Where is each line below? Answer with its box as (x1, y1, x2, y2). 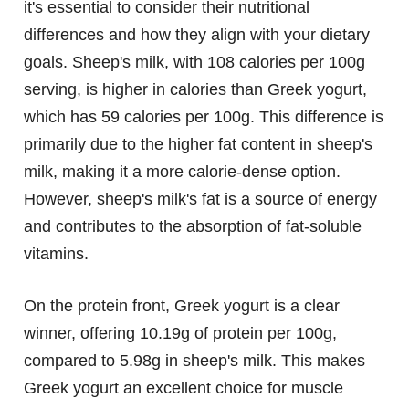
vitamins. (24, 244, 89, 263)
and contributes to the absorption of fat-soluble (24, 216, 362, 236)
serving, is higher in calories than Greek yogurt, (24, 79, 367, 99)
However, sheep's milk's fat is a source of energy (24, 189, 377, 208)
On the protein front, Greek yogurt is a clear (24, 296, 340, 315)
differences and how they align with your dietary (24, 25, 370, 44)
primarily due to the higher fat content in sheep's (24, 134, 372, 153)
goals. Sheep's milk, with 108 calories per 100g (24, 52, 365, 71)
